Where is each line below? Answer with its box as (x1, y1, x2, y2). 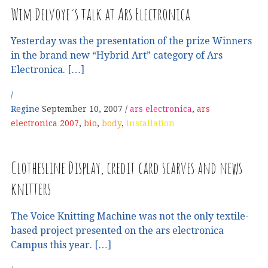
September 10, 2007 (42, 104, 123, 114)
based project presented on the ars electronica (11, 224, 224, 236)
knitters (11, 178, 51, 199)
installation (126, 118, 175, 129)
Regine (11, 104, 42, 114)
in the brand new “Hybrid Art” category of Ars (11, 49, 223, 61)
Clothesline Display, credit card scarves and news (11, 157, 242, 178)
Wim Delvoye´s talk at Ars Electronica (11, 3, 190, 25)
